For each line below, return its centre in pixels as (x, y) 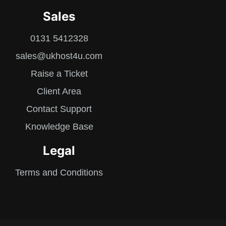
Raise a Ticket (59, 74)
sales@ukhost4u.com (59, 56)
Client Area (59, 92)
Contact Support (59, 109)
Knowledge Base (59, 127)
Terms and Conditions (59, 173)
